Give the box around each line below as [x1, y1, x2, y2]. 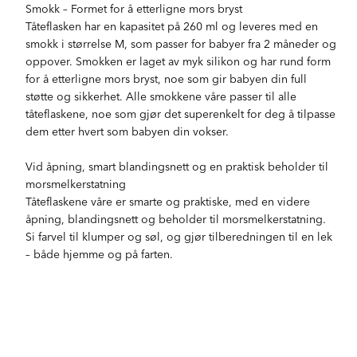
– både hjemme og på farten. [25, 245, 174, 261]
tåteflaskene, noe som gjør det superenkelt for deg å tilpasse [25, 105, 336, 121]
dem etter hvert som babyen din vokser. [25, 123, 229, 139]
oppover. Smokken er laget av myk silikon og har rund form [25, 53, 331, 69]
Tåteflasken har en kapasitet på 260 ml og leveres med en [25, 18, 319, 33]
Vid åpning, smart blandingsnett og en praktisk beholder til [25, 158, 329, 174]
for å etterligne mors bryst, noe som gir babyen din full [25, 70, 308, 86]
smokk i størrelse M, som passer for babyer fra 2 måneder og [25, 35, 337, 51]
